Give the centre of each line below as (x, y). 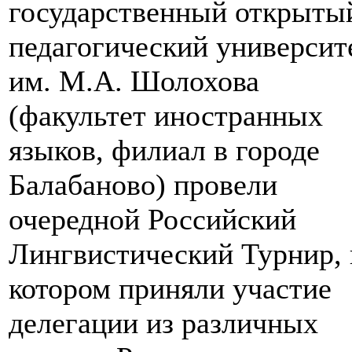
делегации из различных (163, 323)
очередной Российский (152, 219)
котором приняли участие (170, 288)
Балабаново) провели (143, 184)
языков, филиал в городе (164, 150)
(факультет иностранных (166, 115)
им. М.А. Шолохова (134, 81)
